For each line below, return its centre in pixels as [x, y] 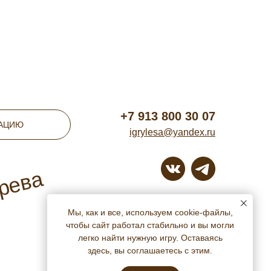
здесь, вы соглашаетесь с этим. [150, 251]
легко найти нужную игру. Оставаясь [150, 238]
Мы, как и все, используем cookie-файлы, [150, 213]
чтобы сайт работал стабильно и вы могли [150, 225]
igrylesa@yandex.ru [172, 132]
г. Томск [203, 197]
